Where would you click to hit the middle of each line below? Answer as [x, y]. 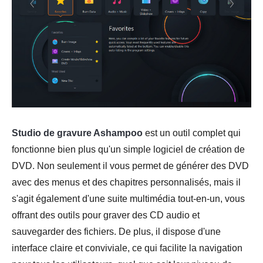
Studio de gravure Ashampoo [77, 133]
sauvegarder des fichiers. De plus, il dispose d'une [116, 231]
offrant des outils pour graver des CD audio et [106, 215]
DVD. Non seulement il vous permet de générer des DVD [130, 166]
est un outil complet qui [192, 133]
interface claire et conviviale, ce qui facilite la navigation [127, 248]
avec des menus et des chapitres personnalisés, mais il [126, 182]
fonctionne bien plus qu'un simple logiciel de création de [128, 149]
